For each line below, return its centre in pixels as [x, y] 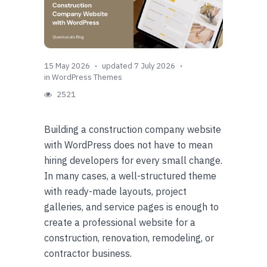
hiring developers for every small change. [133, 160]
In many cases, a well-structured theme [130, 176]
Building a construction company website [133, 129]
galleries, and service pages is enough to [131, 207]
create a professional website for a [120, 222]
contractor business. [88, 253]
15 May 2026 [67, 66]
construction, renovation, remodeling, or [129, 237]
